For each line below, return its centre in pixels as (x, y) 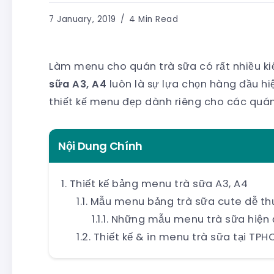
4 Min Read (152, 19)
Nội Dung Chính (100, 146)
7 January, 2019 (83, 19)
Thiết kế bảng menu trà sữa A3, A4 (158, 183)
